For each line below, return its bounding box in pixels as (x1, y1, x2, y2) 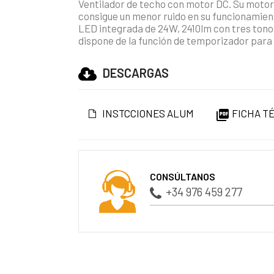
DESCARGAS (103, 65, 169, 80)
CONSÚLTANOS (150, 171, 216, 183)
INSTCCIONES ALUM (102, 106, 194, 119)
